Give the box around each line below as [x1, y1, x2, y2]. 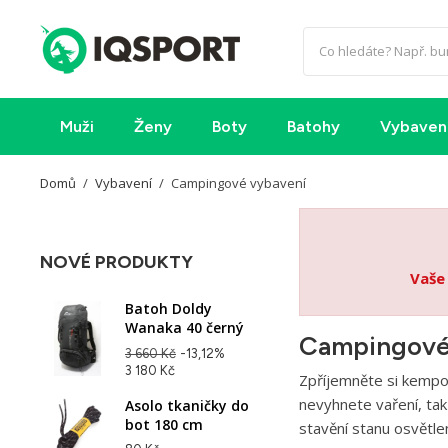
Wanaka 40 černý [125, 318, 244, 337]
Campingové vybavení [171, 174, 307, 192]
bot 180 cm [125, 415, 203, 434]
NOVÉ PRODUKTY [40, 251, 193, 273]
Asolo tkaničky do [125, 396, 249, 415]
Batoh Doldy [125, 299, 212, 318]
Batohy [287, 117, 340, 136]
